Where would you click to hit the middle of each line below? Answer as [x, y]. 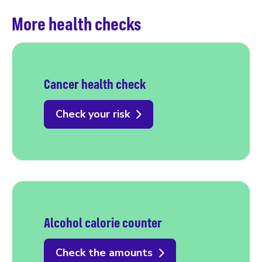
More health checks [76, 23]
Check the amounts [104, 253]
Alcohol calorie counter [103, 223]
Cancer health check [95, 84]
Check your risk [93, 114]
